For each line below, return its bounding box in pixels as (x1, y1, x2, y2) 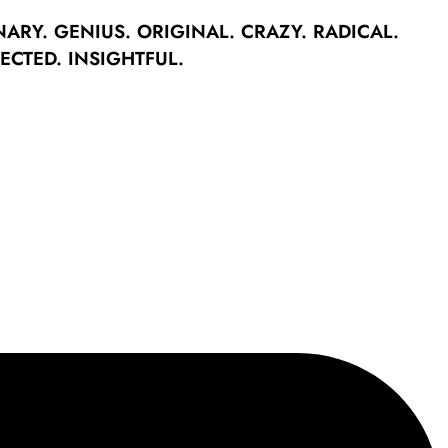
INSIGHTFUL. (68, 44, 184, 72)
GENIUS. (54, 17, 137, 45)
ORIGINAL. (137, 17, 241, 45)
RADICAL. (313, 17, 399, 45)
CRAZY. (241, 17, 313, 45)
